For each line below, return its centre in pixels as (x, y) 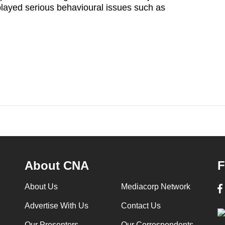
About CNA (57, 166)
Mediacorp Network (155, 187)
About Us (41, 187)
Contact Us (141, 206)
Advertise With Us (56, 206)
